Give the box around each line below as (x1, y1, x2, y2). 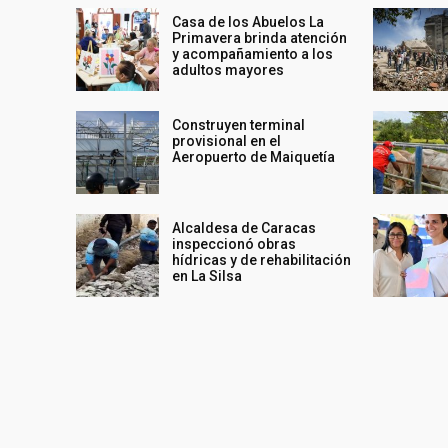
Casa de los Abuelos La (172, 13, 325, 30)
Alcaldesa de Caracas (172, 220, 317, 237)
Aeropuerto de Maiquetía (172, 148, 336, 165)
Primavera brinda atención (172, 29, 348, 46)
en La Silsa (172, 268, 243, 285)
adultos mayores (172, 61, 285, 78)
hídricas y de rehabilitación (172, 252, 352, 269)
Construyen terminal (172, 116, 306, 133)
